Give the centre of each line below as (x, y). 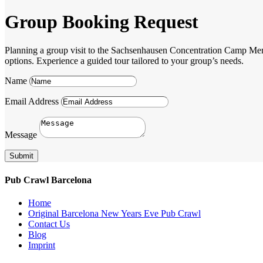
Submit (21, 156)
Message (21, 135)
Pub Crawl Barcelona (48, 180)
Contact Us (49, 224)
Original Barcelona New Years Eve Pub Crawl (114, 213)
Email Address (32, 102)
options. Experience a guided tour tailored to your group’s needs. (124, 61)
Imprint (42, 245)
